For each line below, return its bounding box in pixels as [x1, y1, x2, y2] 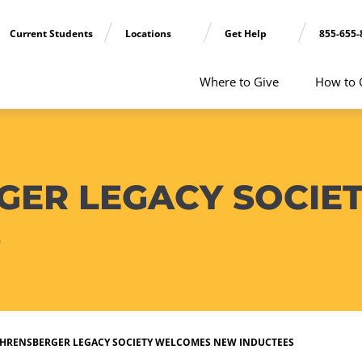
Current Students [10, 27, 93, 41]
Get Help [224, 27, 269, 41]
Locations [125, 27, 174, 41]
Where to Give [200, 73, 279, 90]
